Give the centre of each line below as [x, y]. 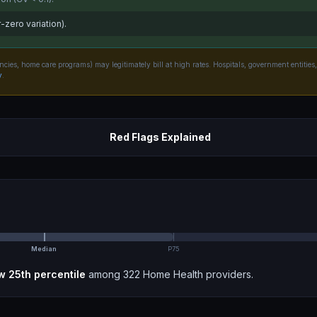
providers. [228, 274]
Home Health [173, 274]
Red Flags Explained [160, 137]
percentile [58, 274]
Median [44, 249]
